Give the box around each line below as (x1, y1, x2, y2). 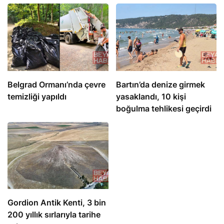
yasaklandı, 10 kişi (115, 91, 186, 101)
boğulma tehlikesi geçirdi (115, 103, 211, 113)
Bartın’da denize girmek (115, 79, 205, 89)
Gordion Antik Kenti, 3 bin (7, 197, 106, 208)
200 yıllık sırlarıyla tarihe (7, 209, 100, 220)
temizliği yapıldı (7, 91, 66, 101)
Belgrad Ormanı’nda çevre (7, 79, 105, 89)
